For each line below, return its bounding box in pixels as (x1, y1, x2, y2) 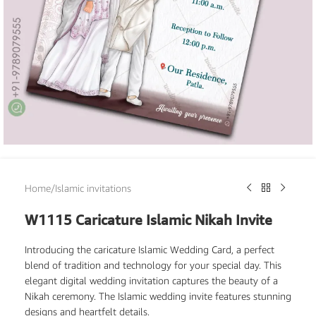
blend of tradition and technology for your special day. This (25, 258, 281, 271)
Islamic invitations (55, 181, 131, 194)
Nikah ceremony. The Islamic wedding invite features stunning (25, 289, 291, 302)
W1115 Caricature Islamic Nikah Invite (25, 209, 272, 229)
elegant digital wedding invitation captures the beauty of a (25, 274, 278, 286)
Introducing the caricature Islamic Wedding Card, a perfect (25, 243, 274, 255)
